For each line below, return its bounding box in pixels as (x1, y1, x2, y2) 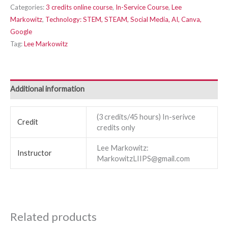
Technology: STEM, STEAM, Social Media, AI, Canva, (45, 15, 202, 23)
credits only (96, 123, 135, 132)
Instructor (17, 149, 52, 158)
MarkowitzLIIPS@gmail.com (96, 154, 190, 163)
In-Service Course (116, 3, 168, 11)
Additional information (10, 84, 84, 94)
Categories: (10, 3, 46, 11)
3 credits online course (46, 3, 112, 11)
